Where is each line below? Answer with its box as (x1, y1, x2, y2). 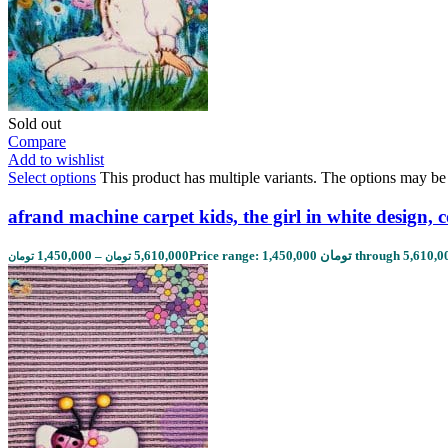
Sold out (8, 114, 61, 132)
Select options (8, 168, 96, 186)
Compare (8, 132, 66, 150)
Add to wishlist (8, 150, 104, 168)
